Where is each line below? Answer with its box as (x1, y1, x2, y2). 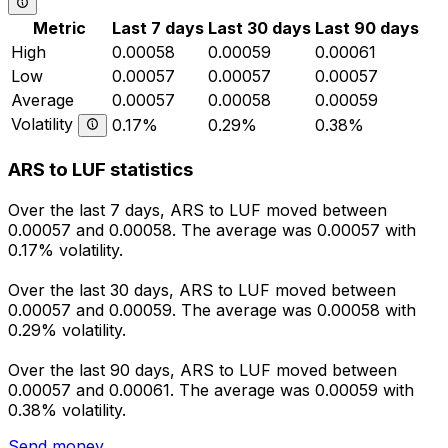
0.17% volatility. (8, 239, 123, 260)
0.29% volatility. (8, 319, 126, 340)
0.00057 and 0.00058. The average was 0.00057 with (8, 219, 416, 240)
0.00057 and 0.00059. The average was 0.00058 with (8, 299, 416, 320)
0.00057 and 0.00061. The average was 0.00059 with (8, 379, 414, 400)
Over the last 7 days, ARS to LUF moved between (8, 199, 387, 220)
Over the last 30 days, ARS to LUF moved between (8, 279, 396, 300)
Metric (33, 18, 86, 39)
